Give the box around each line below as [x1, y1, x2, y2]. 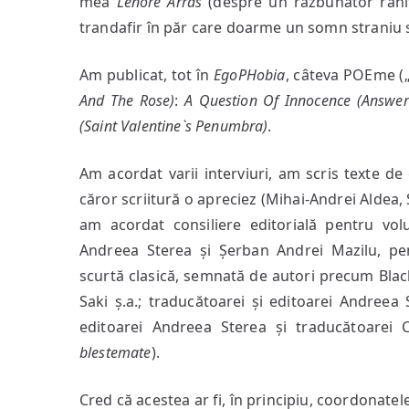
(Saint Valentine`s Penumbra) [79, 116, 268, 136]
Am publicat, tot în [79, 65, 215, 85]
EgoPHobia [214, 65, 286, 85]
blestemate [79, 342, 152, 362]
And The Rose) [79, 90, 175, 110]
